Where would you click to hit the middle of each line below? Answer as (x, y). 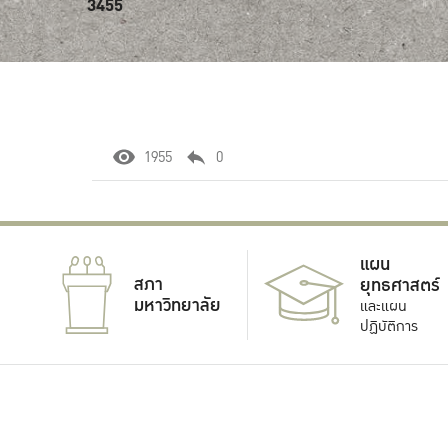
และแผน (383, 305)
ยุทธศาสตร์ (400, 285)
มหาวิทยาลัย (177, 305)
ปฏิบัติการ (389, 325)
